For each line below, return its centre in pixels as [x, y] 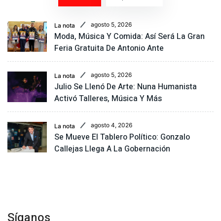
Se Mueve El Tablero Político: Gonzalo [122, 137]
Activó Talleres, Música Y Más [108, 98]
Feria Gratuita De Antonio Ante [109, 48]
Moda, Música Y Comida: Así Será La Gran [129, 36]
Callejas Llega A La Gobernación [112, 149]
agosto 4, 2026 [111, 125]
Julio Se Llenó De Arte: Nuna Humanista [126, 87]
